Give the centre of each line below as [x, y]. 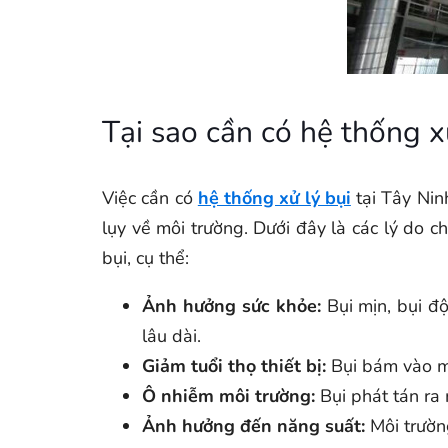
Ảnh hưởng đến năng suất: [253, 426]
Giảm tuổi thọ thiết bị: [234, 366]
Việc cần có [150, 198]
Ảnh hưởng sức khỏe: [231, 306]
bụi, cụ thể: [145, 258]
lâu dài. [171, 336]
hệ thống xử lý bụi [274, 198]
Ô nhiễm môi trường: [228, 396]
